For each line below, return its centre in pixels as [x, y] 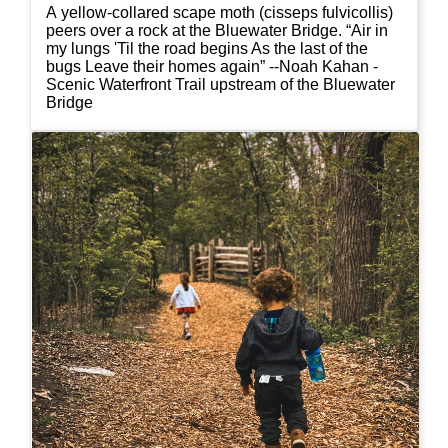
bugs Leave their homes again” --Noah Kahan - [212, 66]
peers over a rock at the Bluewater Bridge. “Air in [196, 30]
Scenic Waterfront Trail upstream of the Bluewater [220, 84]
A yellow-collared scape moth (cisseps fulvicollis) [219, 12]
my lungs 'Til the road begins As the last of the [207, 48]
